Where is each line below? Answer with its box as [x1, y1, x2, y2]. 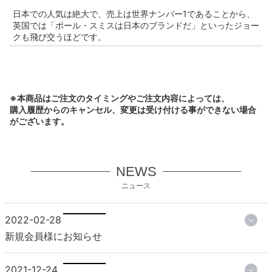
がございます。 [10, 115, 69, 126]
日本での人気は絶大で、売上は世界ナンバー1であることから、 [13, 8, 255, 19]
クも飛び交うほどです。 [13, 31, 106, 42]
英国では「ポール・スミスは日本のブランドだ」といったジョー [13, 19, 259, 30]
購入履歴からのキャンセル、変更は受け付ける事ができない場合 [10, 104, 256, 115]
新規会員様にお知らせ [5, 229, 102, 242]
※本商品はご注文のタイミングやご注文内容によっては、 [10, 92, 229, 103]
